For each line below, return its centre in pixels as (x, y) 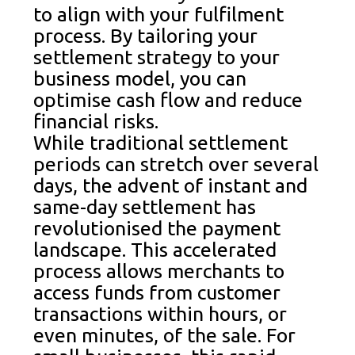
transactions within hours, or (160, 314)
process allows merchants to (159, 271)
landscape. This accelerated (155, 250)
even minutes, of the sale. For (165, 336)
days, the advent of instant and (171, 186)
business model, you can (140, 79)
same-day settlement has (145, 207)
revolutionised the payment (157, 229)
